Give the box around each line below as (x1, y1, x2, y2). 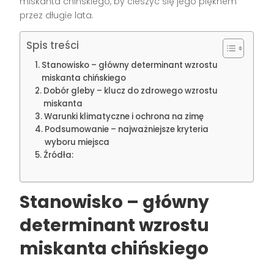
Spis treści (26, 38, 80, 53)
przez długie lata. (20, 9, 94, 22)
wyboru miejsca (45, 136, 110, 149)
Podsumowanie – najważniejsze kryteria (45, 124, 209, 136)
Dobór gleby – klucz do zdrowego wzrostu (43, 85, 218, 97)
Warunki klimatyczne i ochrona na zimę (44, 111, 204, 123)
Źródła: (43, 149, 74, 161)
